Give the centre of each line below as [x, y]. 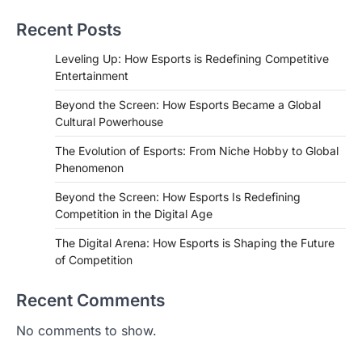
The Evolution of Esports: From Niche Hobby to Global [197, 150]
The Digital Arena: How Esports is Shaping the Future [195, 242]
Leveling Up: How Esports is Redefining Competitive [192, 58]
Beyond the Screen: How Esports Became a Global [188, 104]
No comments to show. [86, 330]
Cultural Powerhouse [109, 121]
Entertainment [92, 75]
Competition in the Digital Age [134, 213]
